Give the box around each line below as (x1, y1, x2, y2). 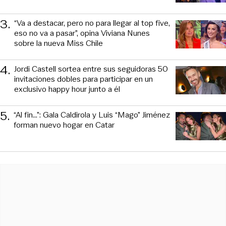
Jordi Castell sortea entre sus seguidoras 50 (14, 63, 168, 75)
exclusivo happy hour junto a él (14, 83, 120, 95)
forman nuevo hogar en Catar (14, 119, 115, 131)
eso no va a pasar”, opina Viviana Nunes (14, 27, 150, 39)
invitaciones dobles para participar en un (14, 73, 153, 85)
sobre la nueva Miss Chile (14, 37, 103, 49)
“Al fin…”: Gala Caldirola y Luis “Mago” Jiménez (14, 108, 170, 121)
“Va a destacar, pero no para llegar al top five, (14, 17, 170, 29)
